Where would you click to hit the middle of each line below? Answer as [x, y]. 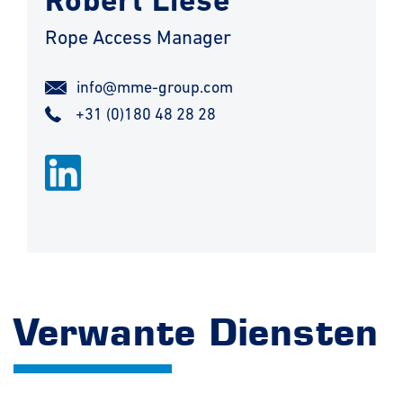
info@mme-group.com [155, 87]
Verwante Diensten [196, 332]
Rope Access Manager [138, 37]
